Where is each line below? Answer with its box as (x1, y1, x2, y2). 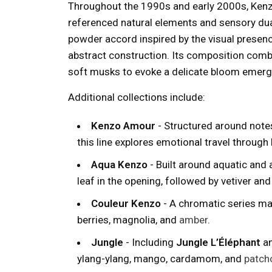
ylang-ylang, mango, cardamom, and (77, 253, 244, 265)
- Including (123, 236, 176, 248)
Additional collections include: (68, 91, 205, 103)
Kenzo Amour (91, 120, 155, 132)
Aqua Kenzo (91, 158, 148, 171)
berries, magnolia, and (77, 214, 179, 226)
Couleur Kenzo (91, 197, 161, 209)
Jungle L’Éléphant (176, 236, 260, 248)
